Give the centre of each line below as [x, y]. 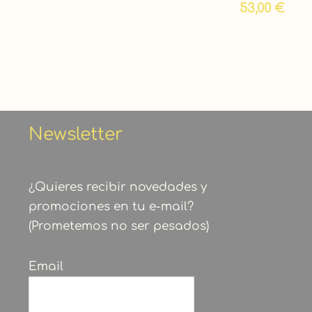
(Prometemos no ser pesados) [118, 226]
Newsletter [75, 135]
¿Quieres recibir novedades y [117, 187]
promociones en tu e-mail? [111, 206]
